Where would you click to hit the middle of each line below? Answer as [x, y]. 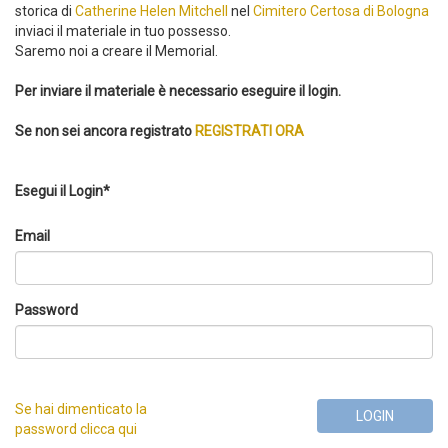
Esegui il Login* [62, 191]
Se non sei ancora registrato [105, 131]
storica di [45, 11]
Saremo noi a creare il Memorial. [116, 51]
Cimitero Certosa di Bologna [341, 11]
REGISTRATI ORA [249, 131]
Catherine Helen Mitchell [153, 11]
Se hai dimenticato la [81, 409]
